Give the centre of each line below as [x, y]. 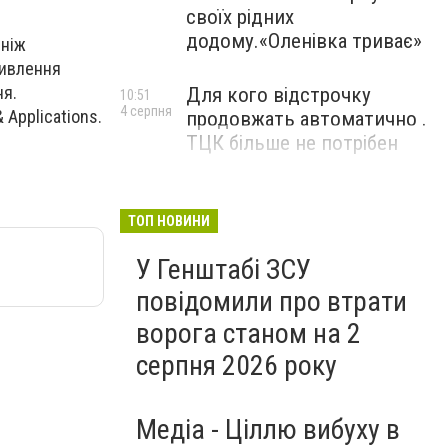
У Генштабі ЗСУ [223, 269]
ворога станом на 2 [248, 333]
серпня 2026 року [236, 365]
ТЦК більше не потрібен [292, 143]
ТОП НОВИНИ [169, 221]
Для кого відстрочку [278, 95]
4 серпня [146, 111]
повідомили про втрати [271, 301]
